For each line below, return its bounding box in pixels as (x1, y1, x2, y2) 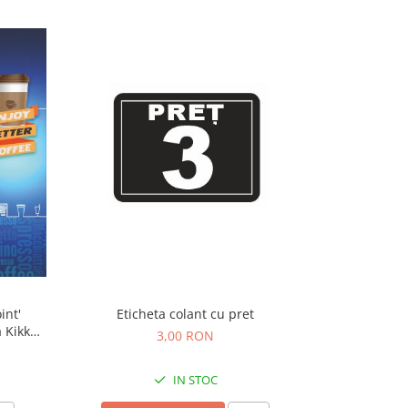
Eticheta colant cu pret (117, 304, 254, 322)
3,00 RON (157, 326, 214, 344)
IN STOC (169, 371, 218, 388)
